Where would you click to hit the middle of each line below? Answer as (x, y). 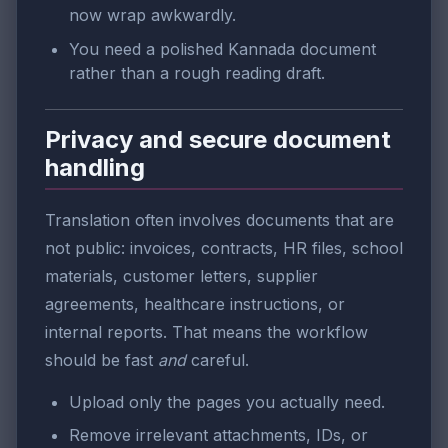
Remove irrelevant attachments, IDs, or (218, 435)
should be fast (101, 359)
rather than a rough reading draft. (197, 72)
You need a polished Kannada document (222, 48)
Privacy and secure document (218, 139)
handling (95, 167)
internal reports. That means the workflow (206, 331)
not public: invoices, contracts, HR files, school (224, 247)
